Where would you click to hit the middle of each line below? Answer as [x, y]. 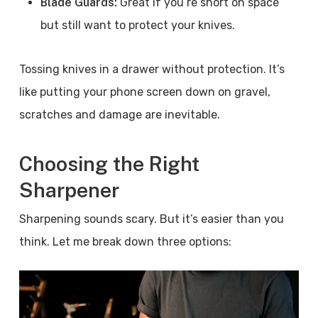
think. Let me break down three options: [125, 242]
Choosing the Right [109, 164]
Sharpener [69, 190]
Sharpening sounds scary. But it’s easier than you [151, 219]
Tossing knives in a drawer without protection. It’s [152, 69]
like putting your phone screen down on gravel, [144, 92]
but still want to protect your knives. [140, 25]
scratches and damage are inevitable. [119, 115]
